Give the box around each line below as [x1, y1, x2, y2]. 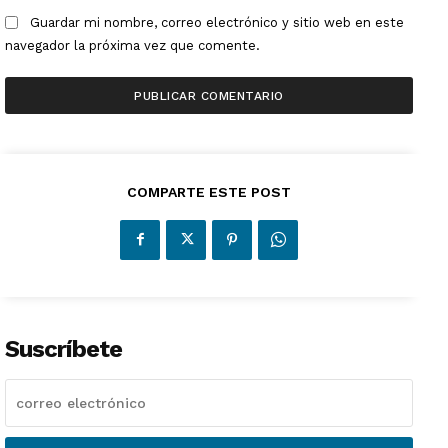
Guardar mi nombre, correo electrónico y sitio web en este [30, 15, 404, 31]
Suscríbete [5, 334, 122, 363]
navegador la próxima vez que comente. [5, 37, 260, 53]
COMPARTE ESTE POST [127, 183, 291, 200]
